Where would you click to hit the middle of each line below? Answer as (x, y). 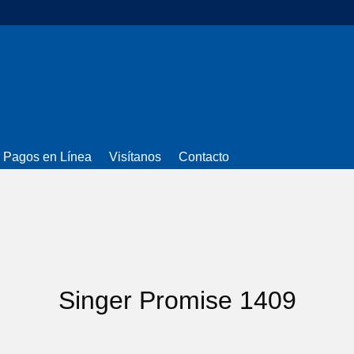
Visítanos (136, 157)
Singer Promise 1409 (177, 301)
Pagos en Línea (48, 157)
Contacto (204, 157)
